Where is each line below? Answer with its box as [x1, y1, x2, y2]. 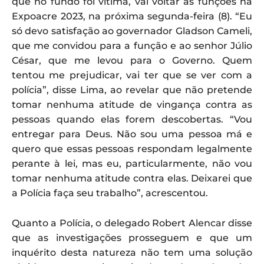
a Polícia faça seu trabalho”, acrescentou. [12, 187, 208, 199]
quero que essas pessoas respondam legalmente [12, 143, 252, 154]
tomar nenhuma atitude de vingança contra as [12, 98, 252, 110]
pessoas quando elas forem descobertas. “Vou [12, 113, 252, 125]
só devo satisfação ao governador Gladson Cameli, [12, 25, 252, 37]
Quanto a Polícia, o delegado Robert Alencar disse [12, 217, 252, 229]
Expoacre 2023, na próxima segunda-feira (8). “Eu [12, 10, 252, 22]
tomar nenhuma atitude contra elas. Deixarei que [12, 172, 252, 184]
